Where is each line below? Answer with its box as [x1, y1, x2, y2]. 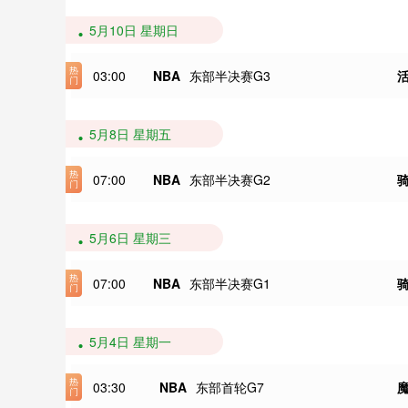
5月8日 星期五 [89, 125, 171, 143]
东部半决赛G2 [189, 170, 270, 189]
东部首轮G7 [195, 378, 264, 396]
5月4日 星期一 [89, 332, 171, 351]
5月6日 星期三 [89, 229, 171, 247]
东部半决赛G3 [189, 66, 270, 85]
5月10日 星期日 [89, 21, 178, 39]
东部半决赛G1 [189, 274, 270, 292]
